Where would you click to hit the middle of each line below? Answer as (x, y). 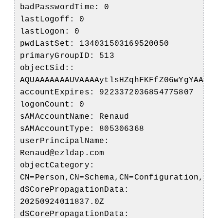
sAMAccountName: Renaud (75, 117)
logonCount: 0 (52, 104)
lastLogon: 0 (50, 31)
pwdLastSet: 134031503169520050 (94, 44)
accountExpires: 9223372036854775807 (107, 92)
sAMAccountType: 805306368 (82, 129)
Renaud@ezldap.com (62, 153)
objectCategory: (57, 165)
